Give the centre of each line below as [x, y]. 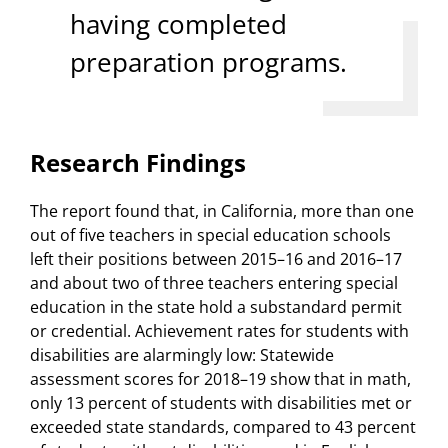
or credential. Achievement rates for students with [219, 331]
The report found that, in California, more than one [222, 211]
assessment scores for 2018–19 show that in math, [220, 379]
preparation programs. [208, 62]
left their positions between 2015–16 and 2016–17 [216, 259]
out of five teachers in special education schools [210, 235]
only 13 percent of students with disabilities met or [221, 403]
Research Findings [138, 163]
